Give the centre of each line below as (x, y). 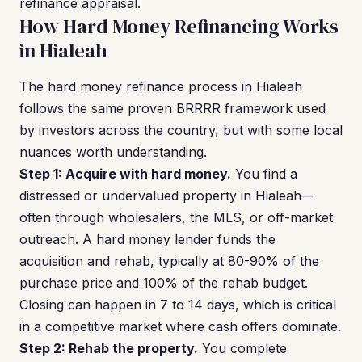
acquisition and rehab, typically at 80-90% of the (169, 261)
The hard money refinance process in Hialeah (161, 86)
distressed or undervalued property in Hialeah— (167, 196)
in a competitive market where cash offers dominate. (180, 326)
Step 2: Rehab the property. (109, 348)
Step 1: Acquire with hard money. (125, 174)
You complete (242, 348)
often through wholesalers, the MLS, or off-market (176, 217)
